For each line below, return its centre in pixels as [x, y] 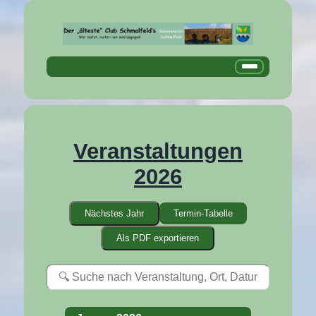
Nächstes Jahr [114, 213]
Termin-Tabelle [203, 213]
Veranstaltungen [158, 151]
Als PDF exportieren [158, 238]
